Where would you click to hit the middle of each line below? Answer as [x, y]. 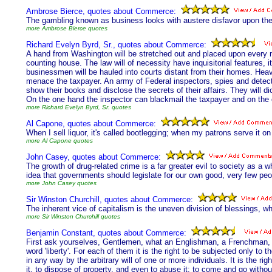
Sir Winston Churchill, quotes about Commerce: [110, 199]
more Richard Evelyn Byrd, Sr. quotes [79, 107]
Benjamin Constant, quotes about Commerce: [106, 233]
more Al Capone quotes [59, 141]
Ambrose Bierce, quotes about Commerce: [101, 11]
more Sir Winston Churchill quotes [73, 216]
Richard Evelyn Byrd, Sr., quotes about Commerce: [116, 45]
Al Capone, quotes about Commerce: [91, 124]
